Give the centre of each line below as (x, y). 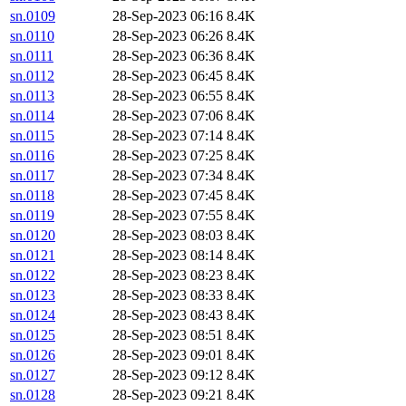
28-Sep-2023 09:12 (168, 375)
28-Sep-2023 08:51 (168, 335)
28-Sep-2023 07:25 (168, 156)
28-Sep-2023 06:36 (168, 56)
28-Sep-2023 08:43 (168, 315)
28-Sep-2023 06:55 (168, 96)
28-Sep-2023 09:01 (168, 355)
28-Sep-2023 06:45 (168, 76)
